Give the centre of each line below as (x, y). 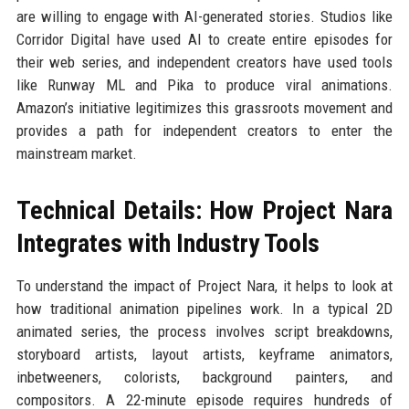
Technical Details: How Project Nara (204, 210)
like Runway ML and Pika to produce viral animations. (204, 84)
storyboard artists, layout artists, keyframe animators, (204, 354)
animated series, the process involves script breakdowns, (204, 331)
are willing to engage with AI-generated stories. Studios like (204, 16)
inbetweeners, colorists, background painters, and (204, 377)
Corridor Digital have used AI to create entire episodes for (204, 39)
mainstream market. (76, 153)
